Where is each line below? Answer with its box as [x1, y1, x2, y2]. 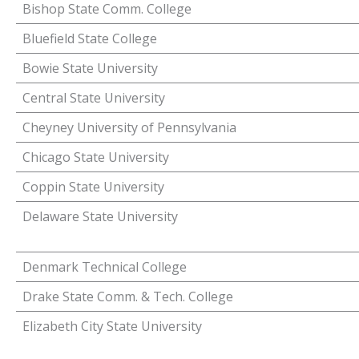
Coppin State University [22, 178, 164, 196]
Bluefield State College [22, 30, 157, 47]
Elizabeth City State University [22, 317, 202, 335]
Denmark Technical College [22, 258, 187, 276]
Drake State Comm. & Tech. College [22, 288, 233, 305]
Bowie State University [22, 59, 158, 77]
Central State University [22, 89, 165, 107]
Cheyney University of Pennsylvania [22, 119, 236, 136]
